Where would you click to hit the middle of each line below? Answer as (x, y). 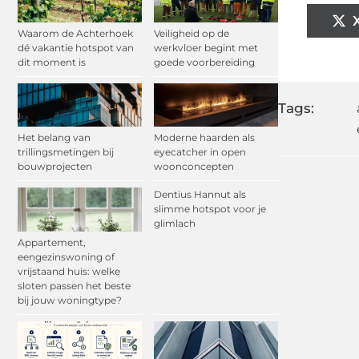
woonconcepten (194, 167)
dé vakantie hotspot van (76, 48)
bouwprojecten (55, 167)
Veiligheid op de (192, 34)
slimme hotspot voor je (210, 209)
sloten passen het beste (74, 285)
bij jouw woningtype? (70, 300)
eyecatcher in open (200, 152)
